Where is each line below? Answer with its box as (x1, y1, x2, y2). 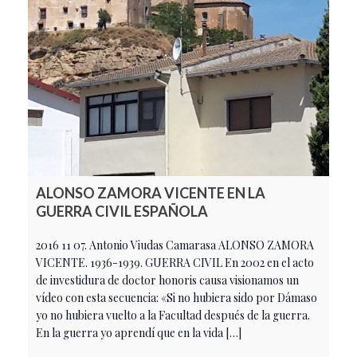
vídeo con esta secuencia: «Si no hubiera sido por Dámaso (36, 289, 317, 305)
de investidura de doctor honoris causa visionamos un (36, 272, 299, 288)
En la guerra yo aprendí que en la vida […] (36, 324, 241, 340)
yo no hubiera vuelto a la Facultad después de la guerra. (36, 307, 310, 323)
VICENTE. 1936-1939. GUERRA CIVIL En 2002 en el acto (36, 254, 314, 270)
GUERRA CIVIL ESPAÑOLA (36, 202, 208, 220)
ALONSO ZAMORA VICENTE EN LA (36, 183, 265, 202)
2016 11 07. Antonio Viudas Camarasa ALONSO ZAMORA (36, 237, 314, 253)
